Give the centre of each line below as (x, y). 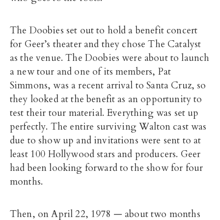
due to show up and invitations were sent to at (106, 140)
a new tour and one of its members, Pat (91, 72)
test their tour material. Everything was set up (104, 113)
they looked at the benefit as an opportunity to (106, 99)
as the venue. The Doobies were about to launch (110, 58)
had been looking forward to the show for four (107, 168)
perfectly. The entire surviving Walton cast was (108, 127)
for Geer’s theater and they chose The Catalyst (106, 44)
